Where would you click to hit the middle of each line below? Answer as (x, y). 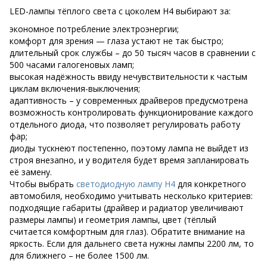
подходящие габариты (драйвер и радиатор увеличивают (127, 208)
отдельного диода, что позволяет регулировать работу (125, 124)
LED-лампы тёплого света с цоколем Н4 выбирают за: (120, 11)
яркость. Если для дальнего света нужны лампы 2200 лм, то (132, 243)
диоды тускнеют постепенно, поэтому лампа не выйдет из (129, 148)
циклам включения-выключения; (75, 89)
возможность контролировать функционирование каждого (131, 112)
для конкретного (211, 184)
